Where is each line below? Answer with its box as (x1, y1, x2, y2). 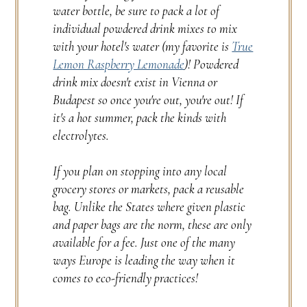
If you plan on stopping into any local (53, 163, 228, 180)
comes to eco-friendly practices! (53, 270, 199, 286)
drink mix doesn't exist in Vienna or (53, 74, 218, 90)
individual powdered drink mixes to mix (53, 21, 238, 37)
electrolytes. (53, 127, 110, 144)
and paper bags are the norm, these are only (53, 217, 252, 233)
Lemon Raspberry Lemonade (53, 56, 185, 73)
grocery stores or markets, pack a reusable (53, 181, 245, 197)
